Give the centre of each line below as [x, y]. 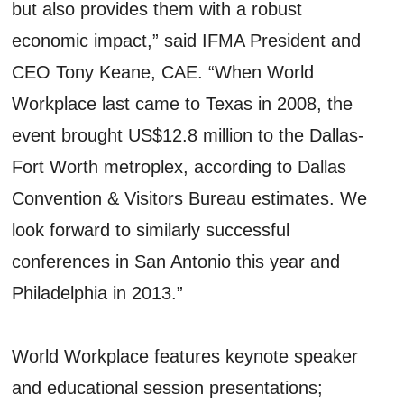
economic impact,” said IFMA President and [187, 40]
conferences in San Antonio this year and [176, 261]
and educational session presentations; [168, 387]
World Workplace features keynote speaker [185, 356]
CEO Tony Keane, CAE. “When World [163, 72]
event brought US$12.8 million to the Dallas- [188, 135]
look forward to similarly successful [151, 230]
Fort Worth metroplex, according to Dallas [179, 166]
